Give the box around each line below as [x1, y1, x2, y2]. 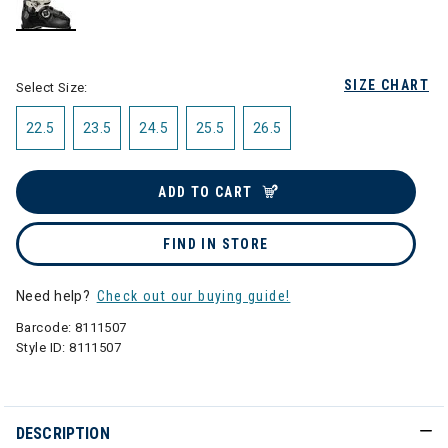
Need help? [16, 288, 94, 304]
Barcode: [16, 320, 75, 335]
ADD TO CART [158, 184, 253, 200]
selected [46, 33, 104, 49]
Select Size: [16, 80, 88, 95]
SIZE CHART [344, 77, 429, 93]
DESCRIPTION [16, 424, 110, 443]
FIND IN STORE [163, 236, 269, 252]
